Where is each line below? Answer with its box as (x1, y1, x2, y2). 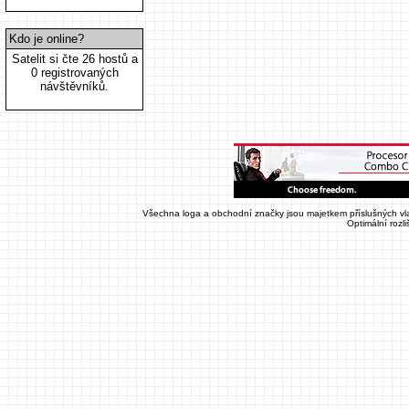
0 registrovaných (30, 66, 119, 79)
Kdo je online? (9, 32, 84, 46)
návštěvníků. (40, 79, 109, 93)
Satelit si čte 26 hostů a (11, 52, 138, 66)
